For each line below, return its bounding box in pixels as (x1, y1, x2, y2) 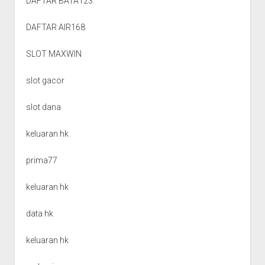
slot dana (25, 102, 61, 112)
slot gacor (25, 75, 64, 85)
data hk (25, 208, 53, 218)
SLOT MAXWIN (25, 49, 82, 59)
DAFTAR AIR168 (25, 22, 85, 32)
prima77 (25, 155, 57, 165)
